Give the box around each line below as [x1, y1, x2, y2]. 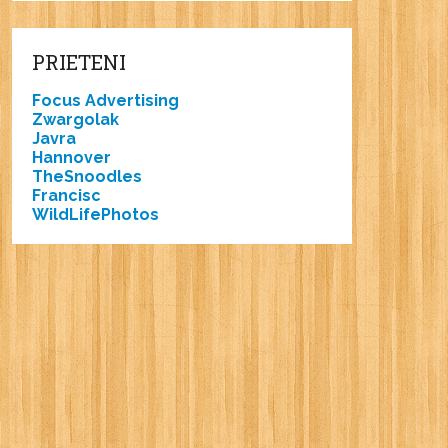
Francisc [32, 186, 102, 206]
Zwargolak [32, 110, 120, 130]
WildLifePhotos [32, 205, 160, 225]
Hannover [32, 148, 112, 168]
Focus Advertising [32, 91, 180, 111]
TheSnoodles [32, 167, 143, 187]
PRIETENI [32, 49, 127, 76]
